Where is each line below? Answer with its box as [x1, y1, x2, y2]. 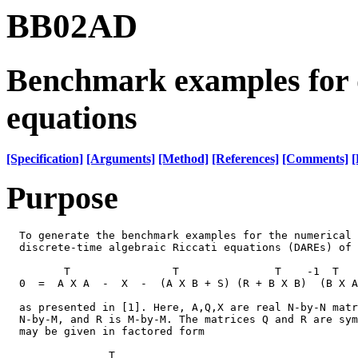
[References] [212, 151, 279, 165]
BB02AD [6, 7, 137, 45]
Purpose [6, 179, 118, 216]
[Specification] [6, 151, 83, 165]
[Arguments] [86, 151, 155, 165]
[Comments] [282, 151, 348, 165]
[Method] [158, 151, 209, 165]
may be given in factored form [6, 324, 205, 337]
